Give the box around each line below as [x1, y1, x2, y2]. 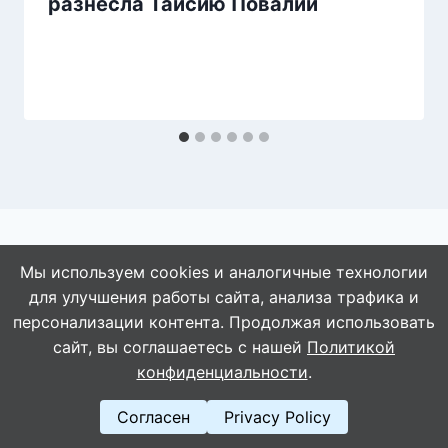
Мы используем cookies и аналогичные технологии [20, 262, 428, 282]
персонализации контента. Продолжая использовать [13, 312, 435, 332]
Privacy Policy [224, 407, 331, 427]
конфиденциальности [136, 362, 308, 382]
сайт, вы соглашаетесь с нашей [53, 337, 307, 357]
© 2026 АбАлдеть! [146, 291, 302, 312]
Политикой [307, 337, 395, 357]
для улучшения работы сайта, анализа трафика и [29, 287, 419, 307]
